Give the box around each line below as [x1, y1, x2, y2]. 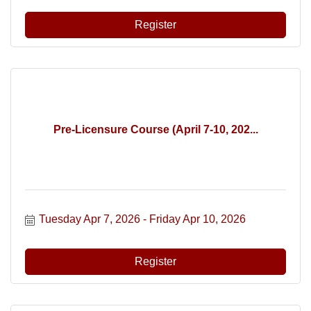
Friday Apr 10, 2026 [149, 213, 246, 225]
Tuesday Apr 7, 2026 [39, 213, 140, 225]
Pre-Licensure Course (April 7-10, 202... [53, 123, 258, 135]
